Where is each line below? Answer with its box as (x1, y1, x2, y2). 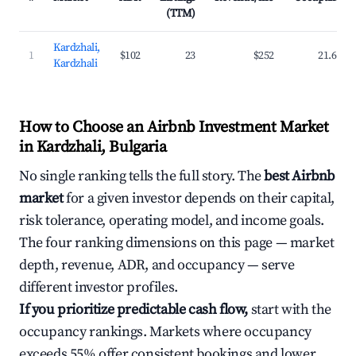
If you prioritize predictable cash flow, (19, 300, 248, 319)
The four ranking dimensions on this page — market (19, 234, 335, 252)
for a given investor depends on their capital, (63, 189, 335, 207)
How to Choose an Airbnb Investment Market (19, 118, 329, 137)
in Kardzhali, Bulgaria (19, 137, 167, 157)
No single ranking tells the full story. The (19, 167, 265, 185)
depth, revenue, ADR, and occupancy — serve (19, 256, 295, 274)
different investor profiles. (19, 278, 178, 296)
